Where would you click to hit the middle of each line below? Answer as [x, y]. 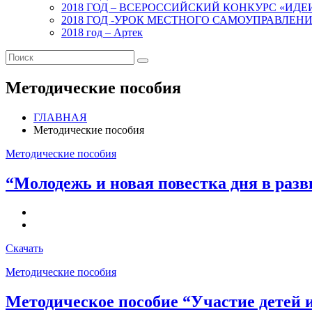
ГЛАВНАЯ [60, 117]
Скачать [24, 249]
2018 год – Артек [102, 32]
